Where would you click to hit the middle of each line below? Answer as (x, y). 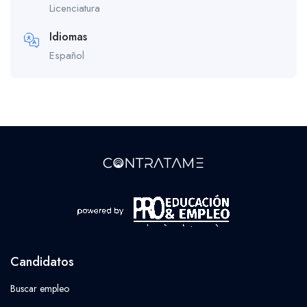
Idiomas (68, 36)
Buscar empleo (40, 288)
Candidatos (42, 261)
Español (67, 55)
